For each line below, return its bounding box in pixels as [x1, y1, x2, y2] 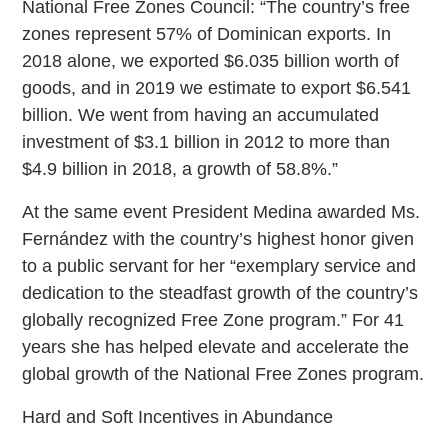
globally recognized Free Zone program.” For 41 [22, 309, 405, 330]
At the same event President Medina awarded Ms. [22, 201, 421, 222]
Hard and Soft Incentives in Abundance [22, 406, 334, 427]
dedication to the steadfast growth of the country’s [22, 282, 419, 303]
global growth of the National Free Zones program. [22, 363, 425, 384]
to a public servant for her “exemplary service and [22, 255, 417, 276]
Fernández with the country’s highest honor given [22, 228, 415, 249]
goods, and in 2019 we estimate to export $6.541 [22, 77, 412, 98]
